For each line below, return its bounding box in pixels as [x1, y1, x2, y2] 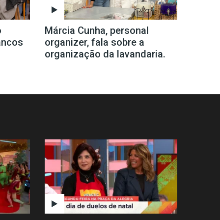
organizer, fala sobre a [45, 36, 144, 48]
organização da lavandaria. [45, 48, 165, 60]
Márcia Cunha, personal [45, 24, 149, 36]
